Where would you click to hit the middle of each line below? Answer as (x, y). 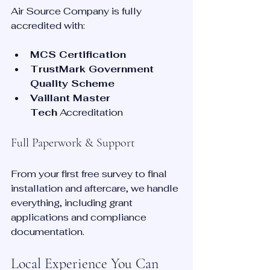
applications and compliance (80, 218)
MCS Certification (78, 55)
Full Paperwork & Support (73, 143)
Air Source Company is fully (77, 11)
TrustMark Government (93, 69)
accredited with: (48, 26)
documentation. (48, 232)
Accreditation (90, 113)
